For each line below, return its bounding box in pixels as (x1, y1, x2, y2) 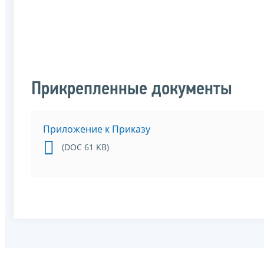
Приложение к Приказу (43, 123, 150, 136)
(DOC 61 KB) (62, 141, 109, 153)
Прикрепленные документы (31, 80, 232, 100)
